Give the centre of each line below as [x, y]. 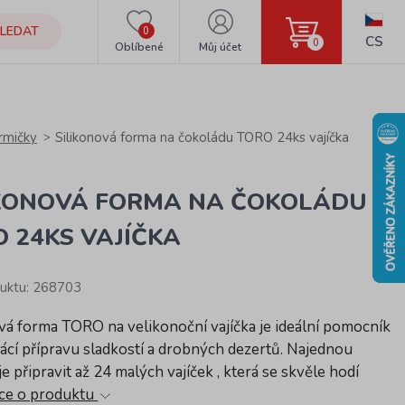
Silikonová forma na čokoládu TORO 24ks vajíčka [202, 137]
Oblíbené [139, 47]
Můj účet [221, 47]
